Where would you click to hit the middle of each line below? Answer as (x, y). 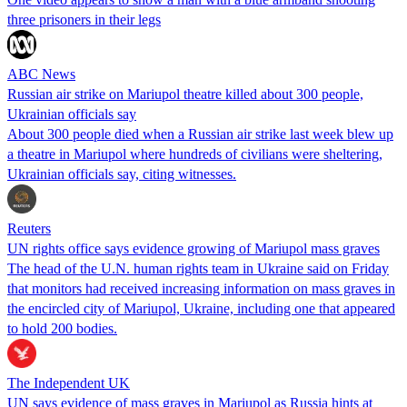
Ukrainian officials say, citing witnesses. (122, 174)
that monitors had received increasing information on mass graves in (201, 288)
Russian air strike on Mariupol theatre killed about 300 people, (185, 94)
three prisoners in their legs (84, 19)
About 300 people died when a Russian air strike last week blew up (200, 134)
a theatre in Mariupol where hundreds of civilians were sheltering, (195, 154)
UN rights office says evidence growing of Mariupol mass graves (194, 248)
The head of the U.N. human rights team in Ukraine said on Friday (198, 268)
